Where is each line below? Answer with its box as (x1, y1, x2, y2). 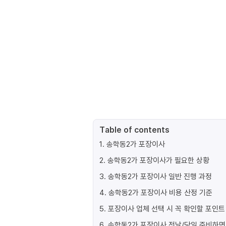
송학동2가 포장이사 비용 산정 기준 (108, 187, 212, 197)
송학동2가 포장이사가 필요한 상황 (107, 155, 209, 165)
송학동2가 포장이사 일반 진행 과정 (108, 171, 212, 181)
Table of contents (99, 124, 169, 135)
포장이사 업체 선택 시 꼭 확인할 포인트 (108, 203, 225, 213)
